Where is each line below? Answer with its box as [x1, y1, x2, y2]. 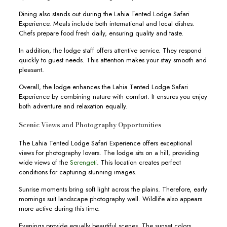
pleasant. [18, 65, 44, 74]
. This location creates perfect [96, 158, 181, 167]
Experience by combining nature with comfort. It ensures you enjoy [18, 92, 207, 101]
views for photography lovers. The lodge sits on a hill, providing [18, 148, 199, 158]
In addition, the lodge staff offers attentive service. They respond [18, 46, 202, 55]
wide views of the [18, 158, 70, 167]
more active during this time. [18, 204, 100, 213]
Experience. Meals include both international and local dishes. [18, 19, 195, 28]
